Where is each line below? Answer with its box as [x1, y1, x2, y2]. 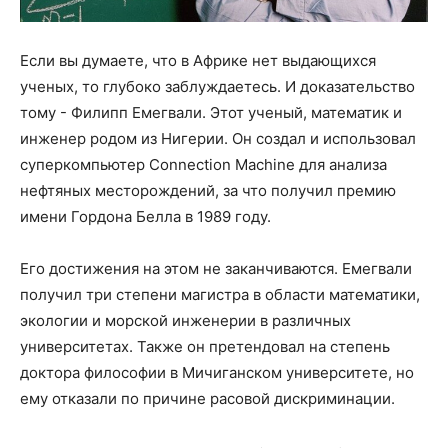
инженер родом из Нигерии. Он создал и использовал [20, 129, 416, 149]
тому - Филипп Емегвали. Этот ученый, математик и [20, 103, 402, 123]
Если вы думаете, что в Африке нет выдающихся [20, 51, 376, 71]
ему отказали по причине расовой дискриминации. [20, 389, 395, 409]
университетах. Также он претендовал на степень [20, 337, 390, 357]
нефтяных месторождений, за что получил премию [20, 181, 396, 201]
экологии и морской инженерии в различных [20, 311, 351, 331]
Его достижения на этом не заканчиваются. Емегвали [20, 259, 412, 279]
